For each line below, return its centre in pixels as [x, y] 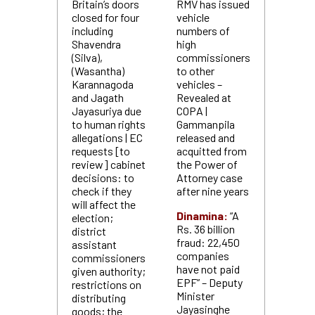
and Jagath [97, 97]
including [92, 31]
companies [202, 256]
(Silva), [87, 57]
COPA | [192, 111]
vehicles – [199, 84]
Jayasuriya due [106, 111]
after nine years [212, 191]
